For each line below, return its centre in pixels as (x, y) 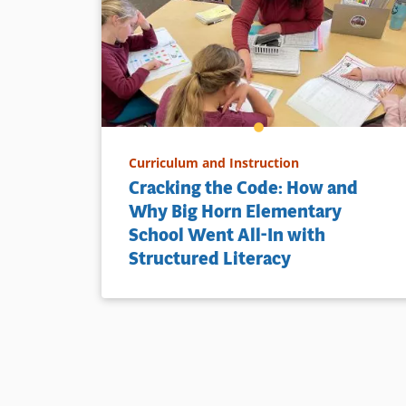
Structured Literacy (210, 258)
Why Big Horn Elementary (235, 211)
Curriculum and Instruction (214, 162)
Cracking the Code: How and (243, 188)
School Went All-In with (227, 235)
